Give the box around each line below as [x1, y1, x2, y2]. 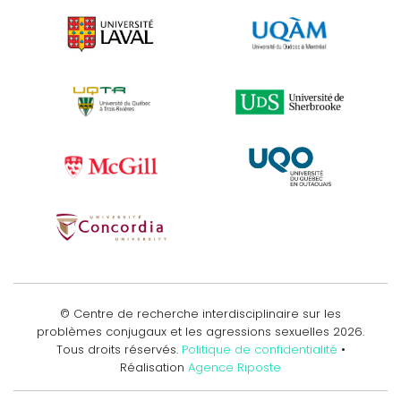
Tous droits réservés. [55, 340, 178, 358]
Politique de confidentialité [181, 340, 341, 358]
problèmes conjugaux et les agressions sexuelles [37, 322, 333, 340]
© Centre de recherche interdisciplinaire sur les [60, 304, 341, 322]
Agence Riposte [188, 358, 281, 376]
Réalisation [120, 358, 188, 376]
